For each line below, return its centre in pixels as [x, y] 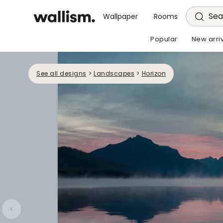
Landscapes [114, 73]
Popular [164, 39]
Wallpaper [121, 16]
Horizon [154, 73]
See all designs [61, 73]
